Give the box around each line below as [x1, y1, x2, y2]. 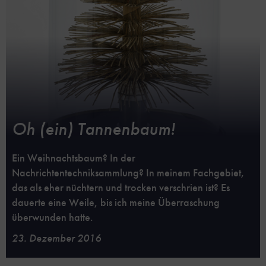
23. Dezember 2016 [12, 232, 101, 246]
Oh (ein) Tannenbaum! [12, 118, 175, 141]
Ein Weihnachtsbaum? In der [12, 151, 135, 165]
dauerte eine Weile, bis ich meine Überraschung [12, 196, 220, 210]
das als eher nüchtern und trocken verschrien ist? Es [12, 181, 230, 195]
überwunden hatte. [12, 211, 93, 224]
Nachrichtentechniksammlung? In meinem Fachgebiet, [12, 166, 245, 180]
